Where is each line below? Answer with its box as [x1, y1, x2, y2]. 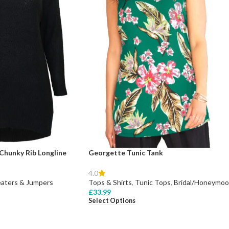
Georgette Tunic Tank [88, 148, 163, 157]
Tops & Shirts [88, 177, 132, 187]
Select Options [88, 196, 135, 204]
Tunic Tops [135, 177, 171, 187]
